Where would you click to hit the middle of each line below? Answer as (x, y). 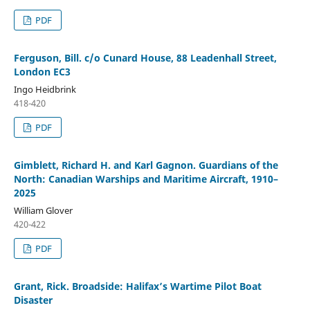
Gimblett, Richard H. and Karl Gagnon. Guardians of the (146, 165)
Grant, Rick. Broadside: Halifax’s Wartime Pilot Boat (137, 286)
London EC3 (42, 71)
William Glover (43, 210)
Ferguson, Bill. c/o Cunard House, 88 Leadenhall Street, (145, 57)
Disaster (33, 300)
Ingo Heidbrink (45, 89)
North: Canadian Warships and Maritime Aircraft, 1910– (146, 179)
